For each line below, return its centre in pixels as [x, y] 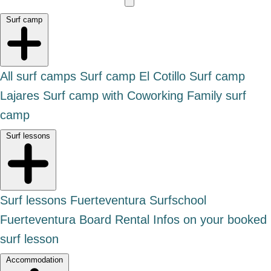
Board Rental [114, 220]
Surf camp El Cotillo [133, 77]
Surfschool [178, 201]
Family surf [217, 96]
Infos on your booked [210, 220]
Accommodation [34, 260]
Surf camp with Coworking [113, 96]
